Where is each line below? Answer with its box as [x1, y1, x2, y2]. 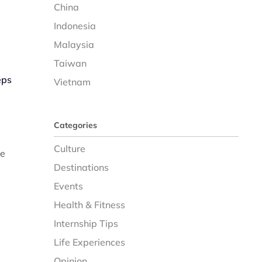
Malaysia [54, 39, 95, 50]
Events [54, 180, 84, 192]
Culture [54, 143, 86, 154]
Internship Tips [54, 218, 119, 229]
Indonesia [54, 20, 96, 32]
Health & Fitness [54, 199, 126, 211]
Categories [54, 120, 98, 130]
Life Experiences [54, 236, 126, 248]
